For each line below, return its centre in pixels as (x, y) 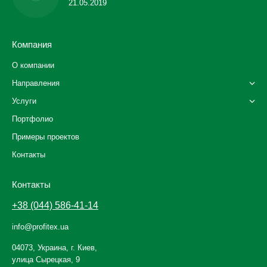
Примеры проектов (46, 137)
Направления (36, 83)
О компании (33, 65)
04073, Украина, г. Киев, (55, 248)
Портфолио (32, 119)
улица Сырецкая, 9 (46, 260)
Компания (32, 44)
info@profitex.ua (40, 227)
